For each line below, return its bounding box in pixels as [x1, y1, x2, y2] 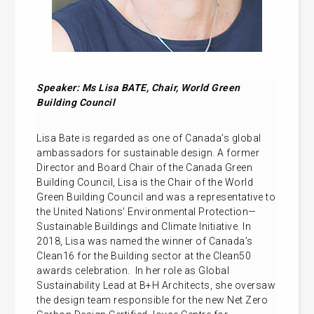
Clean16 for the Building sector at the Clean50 [36, 250, 252, 261]
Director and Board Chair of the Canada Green [36, 161, 253, 173]
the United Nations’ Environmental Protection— [36, 205, 257, 217]
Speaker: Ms [36, 81, 99, 93]
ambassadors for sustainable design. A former [36, 146, 260, 158]
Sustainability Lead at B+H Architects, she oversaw [36, 279, 276, 291]
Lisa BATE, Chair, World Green [98, 81, 240, 93]
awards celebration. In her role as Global [36, 264, 230, 276]
